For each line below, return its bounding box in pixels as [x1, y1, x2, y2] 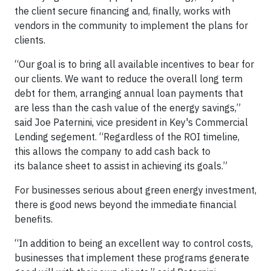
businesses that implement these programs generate [15, 252, 249, 264]
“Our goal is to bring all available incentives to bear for [15, 58, 254, 71]
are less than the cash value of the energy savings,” [15, 102, 241, 114]
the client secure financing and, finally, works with [15, 5, 230, 18]
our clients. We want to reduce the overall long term [15, 73, 243, 85]
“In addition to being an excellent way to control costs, [15, 237, 253, 250]
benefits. [15, 213, 53, 226]
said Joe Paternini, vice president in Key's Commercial [15, 116, 248, 129]
